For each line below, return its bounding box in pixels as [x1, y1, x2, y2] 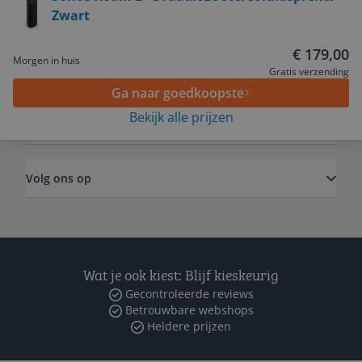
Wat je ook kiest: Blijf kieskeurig [83, 265, 279, 284]
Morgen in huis [13, 53, 80, 67]
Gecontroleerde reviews [121, 286, 254, 301]
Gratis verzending [269, 65, 349, 78]
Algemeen [26, 63, 80, 79]
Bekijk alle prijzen [128, 108, 234, 126]
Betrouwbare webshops [121, 302, 254, 318]
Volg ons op [26, 170, 91, 186]
